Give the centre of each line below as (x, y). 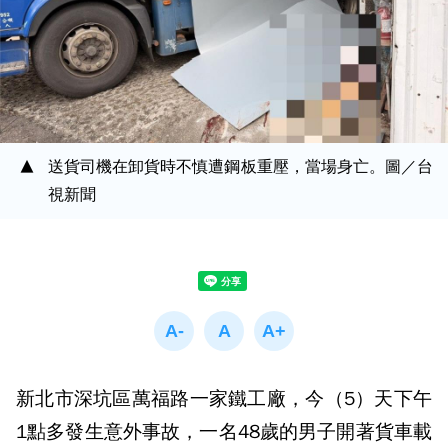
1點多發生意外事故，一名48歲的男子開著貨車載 (224, 432)
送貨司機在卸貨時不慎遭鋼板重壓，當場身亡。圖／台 (240, 167)
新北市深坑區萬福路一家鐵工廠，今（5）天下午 (224, 399)
